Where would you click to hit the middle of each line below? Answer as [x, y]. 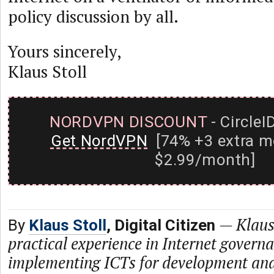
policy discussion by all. [93, 17]
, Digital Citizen [161, 225]
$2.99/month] [205, 160]
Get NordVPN [99, 141]
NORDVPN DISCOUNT [128, 122]
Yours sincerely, [65, 51]
